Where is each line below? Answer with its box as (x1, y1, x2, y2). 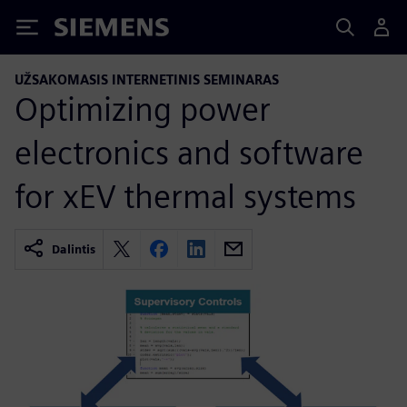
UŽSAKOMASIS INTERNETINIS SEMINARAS (15, 72, 279, 87)
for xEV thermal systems (15, 175, 356, 216)
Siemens (55, 21, 114, 40)
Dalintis (52, 242, 95, 256)
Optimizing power (15, 88, 271, 129)
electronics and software (15, 132, 363, 173)
